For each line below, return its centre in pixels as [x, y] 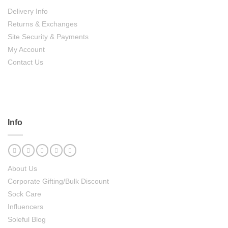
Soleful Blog [27, 219]
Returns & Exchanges [42, 24]
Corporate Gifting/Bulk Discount [58, 181]
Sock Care [24, 194]
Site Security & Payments [48, 36]
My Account [26, 49]
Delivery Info [28, 11]
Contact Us [25, 62]
